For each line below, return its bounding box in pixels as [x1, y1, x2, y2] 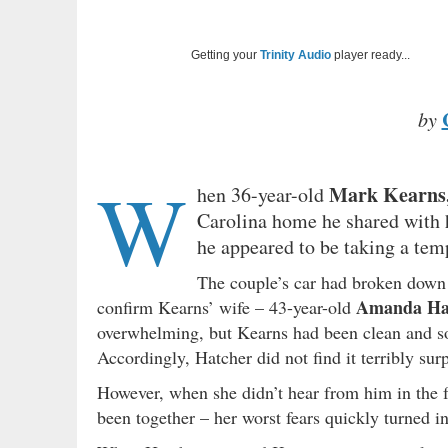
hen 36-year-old [197, 181, 329, 209]
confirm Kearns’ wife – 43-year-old [97, 295, 356, 320]
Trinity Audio [260, 48, 331, 63]
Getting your [191, 48, 260, 63]
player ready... [331, 48, 410, 63]
